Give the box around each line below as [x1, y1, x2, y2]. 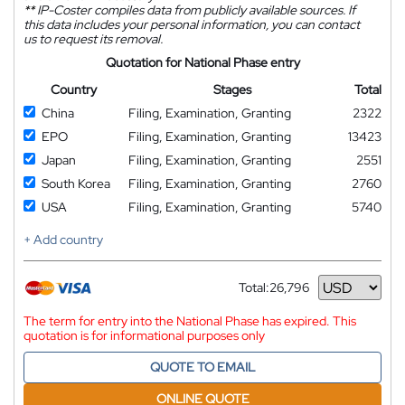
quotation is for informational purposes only [24, 327, 265, 344]
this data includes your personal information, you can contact [24, 16, 360, 33]
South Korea [42, 175, 110, 192]
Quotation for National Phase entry [105, 54, 300, 71]
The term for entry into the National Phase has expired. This [24, 313, 356, 329]
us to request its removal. [24, 31, 163, 47]
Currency [239, 286, 291, 303]
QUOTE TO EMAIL [150, 359, 255, 375]
